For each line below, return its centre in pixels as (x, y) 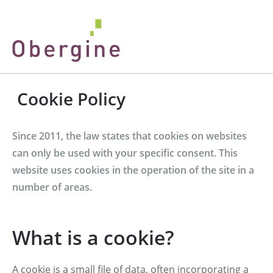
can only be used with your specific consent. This (125, 153)
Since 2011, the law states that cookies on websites (129, 136)
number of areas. (52, 187)
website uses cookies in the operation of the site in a (133, 170)
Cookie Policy (71, 99)
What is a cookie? (93, 237)
